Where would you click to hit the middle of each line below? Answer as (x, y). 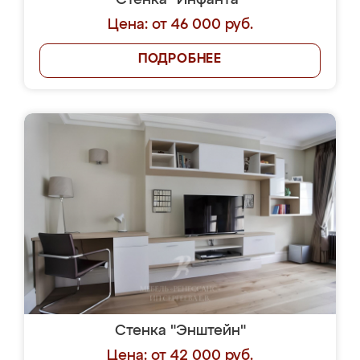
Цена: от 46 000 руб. (180, 25)
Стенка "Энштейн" (180, 331)
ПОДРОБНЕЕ (180, 59)
